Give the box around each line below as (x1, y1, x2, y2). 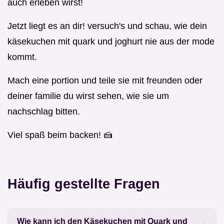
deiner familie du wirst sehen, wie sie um (7, 91, 169, 101)
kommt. (7, 52, 37, 62)
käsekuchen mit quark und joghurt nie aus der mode (7, 36, 214, 47)
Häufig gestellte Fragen (7, 176, 160, 192)
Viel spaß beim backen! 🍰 (7, 130, 112, 140)
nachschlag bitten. (7, 106, 80, 117)
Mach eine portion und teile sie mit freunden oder (7, 75, 202, 86)
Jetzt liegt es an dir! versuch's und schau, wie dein (7, 21, 207, 31)
